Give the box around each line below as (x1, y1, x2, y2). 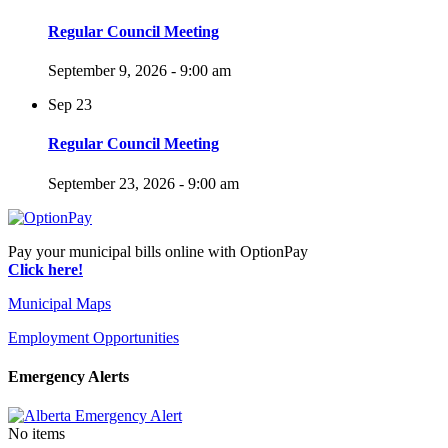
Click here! (8, 260, 83, 278)
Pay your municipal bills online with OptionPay (8, 242, 308, 260)
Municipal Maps (8, 294, 111, 312)
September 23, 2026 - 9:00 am (48, 174, 239, 192)
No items (8, 425, 65, 443)
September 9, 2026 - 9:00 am (48, 61, 231, 79)
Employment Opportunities (8, 328, 179, 346)
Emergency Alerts (8, 367, 129, 385)
